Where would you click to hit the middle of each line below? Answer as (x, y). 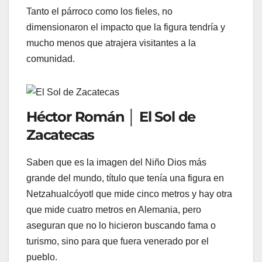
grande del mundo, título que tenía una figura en (125, 178)
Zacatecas (61, 135)
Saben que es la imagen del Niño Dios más (116, 162)
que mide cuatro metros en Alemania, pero (114, 209)
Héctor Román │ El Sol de (111, 117)
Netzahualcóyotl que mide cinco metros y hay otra (129, 194)
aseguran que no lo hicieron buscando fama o (121, 225)
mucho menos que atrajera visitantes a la (111, 43)
